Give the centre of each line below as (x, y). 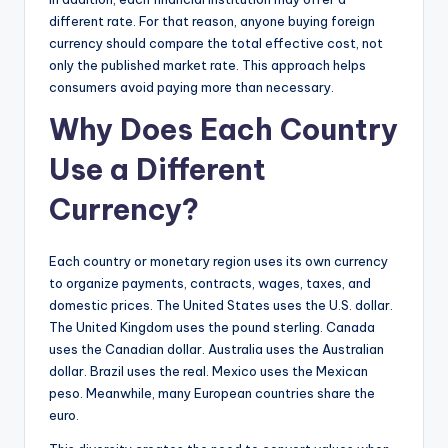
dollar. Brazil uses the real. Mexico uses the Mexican (208, 370)
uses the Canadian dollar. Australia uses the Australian (216, 348)
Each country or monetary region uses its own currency (218, 260)
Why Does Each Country (223, 129)
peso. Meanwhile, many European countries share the (212, 392)
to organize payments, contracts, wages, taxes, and (210, 282)
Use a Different (157, 169)
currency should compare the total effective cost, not (216, 42)
